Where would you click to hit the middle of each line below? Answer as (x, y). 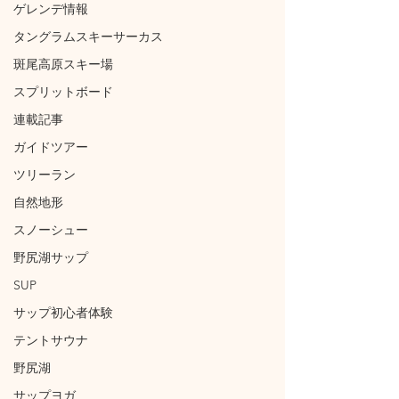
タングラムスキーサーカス (88, 37)
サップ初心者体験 (63, 313)
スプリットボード (63, 92)
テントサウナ (51, 340)
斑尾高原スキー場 (63, 64)
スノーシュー (51, 230)
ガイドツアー (51, 147)
